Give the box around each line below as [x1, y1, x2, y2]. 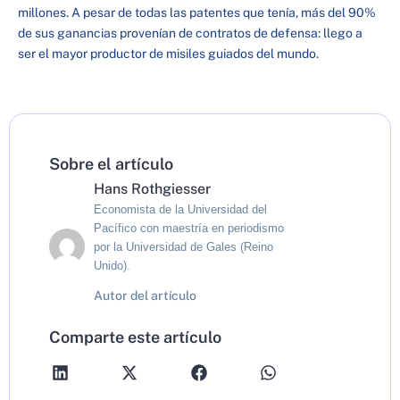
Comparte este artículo [49, 328, 221, 347]
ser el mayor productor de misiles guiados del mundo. [18, 46, 319, 62]
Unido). [94, 258, 130, 272]
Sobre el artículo [49, 154, 173, 173]
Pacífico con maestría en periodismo [94, 221, 284, 235]
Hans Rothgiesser [94, 179, 211, 197]
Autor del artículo [94, 288, 196, 304]
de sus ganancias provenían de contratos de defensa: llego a [18, 26, 362, 41]
